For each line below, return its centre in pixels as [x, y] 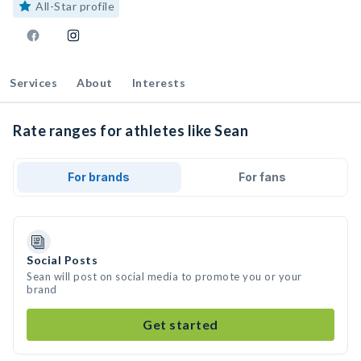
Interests [158, 83]
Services [33, 83]
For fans [262, 177]
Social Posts [62, 260]
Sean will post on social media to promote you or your [164, 276]
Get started [180, 324]
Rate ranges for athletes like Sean [131, 131]
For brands [99, 177]
